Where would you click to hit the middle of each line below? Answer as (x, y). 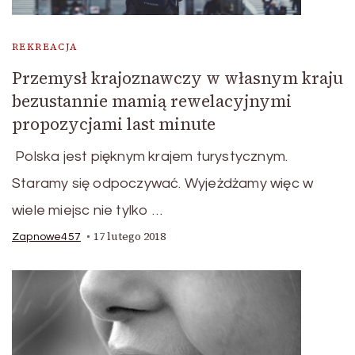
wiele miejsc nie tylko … (87, 211)
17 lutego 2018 (130, 237)
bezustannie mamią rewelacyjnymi (152, 101)
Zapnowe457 (46, 237)
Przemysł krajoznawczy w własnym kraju (177, 78)
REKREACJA (45, 47)
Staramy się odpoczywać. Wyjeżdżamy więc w (163, 184)
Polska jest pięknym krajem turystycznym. (150, 157)
